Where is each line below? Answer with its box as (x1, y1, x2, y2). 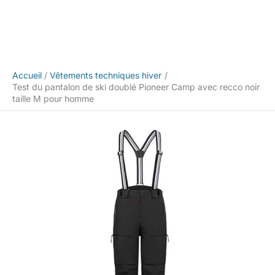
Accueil (12, 70, 42, 81)
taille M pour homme (12, 93, 94, 104)
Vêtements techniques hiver (50, 70, 162, 81)
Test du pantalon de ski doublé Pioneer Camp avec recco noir (12, 82, 260, 93)
